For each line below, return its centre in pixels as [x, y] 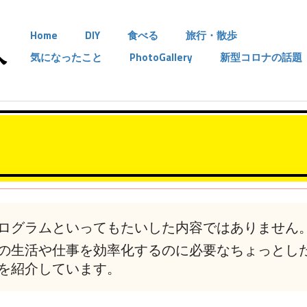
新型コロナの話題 [261, 57]
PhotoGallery [161, 57]
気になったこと [66, 57]
